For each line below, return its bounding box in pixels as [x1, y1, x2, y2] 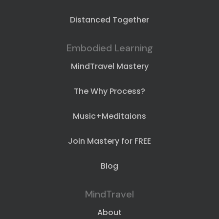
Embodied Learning [66, 42, 153, 55]
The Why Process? [74, 86, 145, 97]
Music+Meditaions [73, 110, 146, 122]
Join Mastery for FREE [68, 135, 151, 147]
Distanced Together [70, 14, 149, 26]
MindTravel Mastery [70, 61, 149, 72]
